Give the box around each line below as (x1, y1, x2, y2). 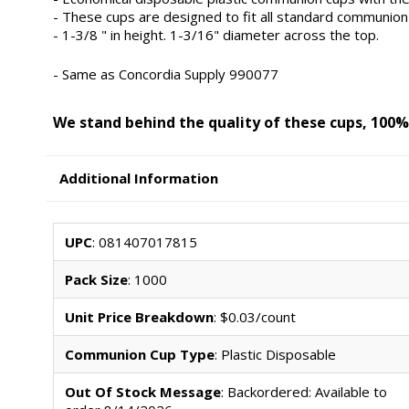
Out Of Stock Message (64, 382, 221, 401)
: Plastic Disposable (214, 344, 336, 363)
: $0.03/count (213, 307, 296, 326)
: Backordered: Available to (220, 382, 387, 401)
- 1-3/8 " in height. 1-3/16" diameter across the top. (52, 26, 379, 45)
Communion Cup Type (64, 344, 215, 363)
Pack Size (64, 269, 128, 288)
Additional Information (59, 169, 219, 188)
